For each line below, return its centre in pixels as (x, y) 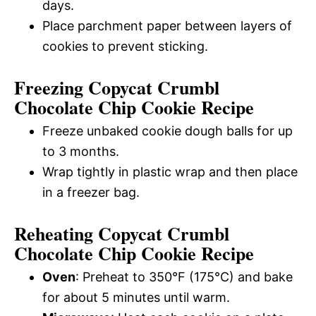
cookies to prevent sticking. (125, 47)
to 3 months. (81, 152)
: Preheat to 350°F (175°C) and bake (184, 277)
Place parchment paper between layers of (167, 26)
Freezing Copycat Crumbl (117, 88)
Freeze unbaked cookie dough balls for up (168, 131)
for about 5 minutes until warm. (136, 298)
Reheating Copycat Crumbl (122, 234)
